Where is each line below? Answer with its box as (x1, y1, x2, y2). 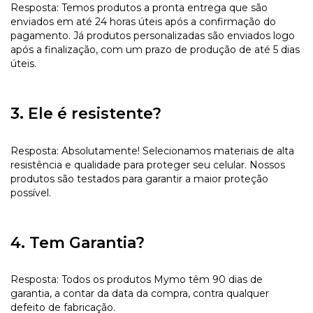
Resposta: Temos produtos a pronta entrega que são (10, 1, 268, 15)
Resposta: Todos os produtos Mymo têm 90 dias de (10, 272, 263, 286)
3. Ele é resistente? (10, 104, 161, 124)
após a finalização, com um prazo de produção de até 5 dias (10, 43, 300, 57)
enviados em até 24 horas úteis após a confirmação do (10, 15, 276, 29)
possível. (10, 186, 51, 199)
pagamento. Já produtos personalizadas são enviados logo (10, 29, 295, 43)
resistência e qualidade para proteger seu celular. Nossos (10, 158, 285, 171)
